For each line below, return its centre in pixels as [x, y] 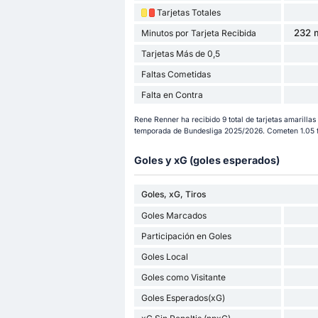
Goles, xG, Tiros [173, 194]
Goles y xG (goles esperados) [207, 160]
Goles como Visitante [183, 277]
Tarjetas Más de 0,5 [180, 54]
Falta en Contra [172, 95]
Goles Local [164, 256]
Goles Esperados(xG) [183, 297]
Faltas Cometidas [176, 75]
